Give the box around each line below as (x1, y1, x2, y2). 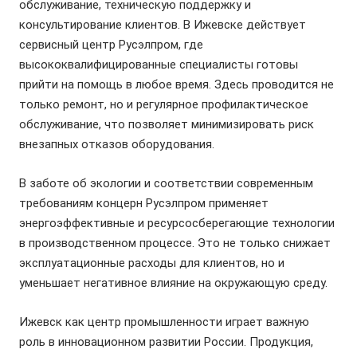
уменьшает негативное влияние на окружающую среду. (19, 276, 328, 290)
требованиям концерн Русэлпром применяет (19, 196, 269, 210)
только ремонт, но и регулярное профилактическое (19, 97, 308, 112)
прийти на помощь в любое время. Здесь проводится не (19, 77, 334, 92)
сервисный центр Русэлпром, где (19, 37, 203, 52)
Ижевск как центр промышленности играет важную (19, 315, 309, 329)
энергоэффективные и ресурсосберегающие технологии (19, 216, 335, 230)
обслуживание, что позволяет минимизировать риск (19, 117, 314, 131)
